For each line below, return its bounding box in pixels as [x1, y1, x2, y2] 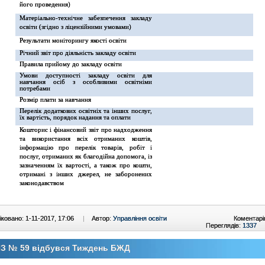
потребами [19, 85, 50, 92]
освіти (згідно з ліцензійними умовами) [19, 24, 131, 30]
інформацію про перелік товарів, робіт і [19, 144, 153, 151]
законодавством [19, 180, 64, 186]
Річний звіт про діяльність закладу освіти [19, 50, 136, 56]
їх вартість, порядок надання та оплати [19, 114, 131, 121]
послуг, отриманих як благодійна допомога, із [19, 153, 153, 160]
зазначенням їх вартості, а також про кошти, [19, 162, 153, 169]
